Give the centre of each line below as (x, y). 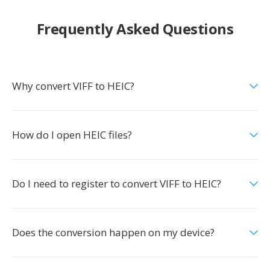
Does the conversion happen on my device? (113, 232)
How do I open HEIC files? (72, 135)
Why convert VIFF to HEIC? (73, 86)
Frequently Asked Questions (135, 29)
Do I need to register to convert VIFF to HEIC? (117, 184)
